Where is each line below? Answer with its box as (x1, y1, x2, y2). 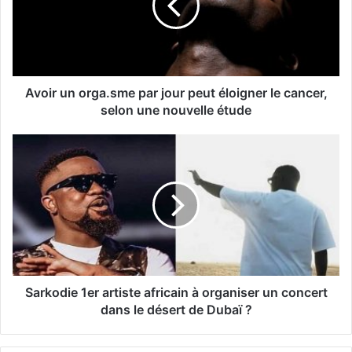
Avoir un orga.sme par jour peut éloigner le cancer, (24, 85, 328, 101)
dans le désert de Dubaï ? (100, 302, 252, 318)
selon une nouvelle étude (101, 102, 251, 119)
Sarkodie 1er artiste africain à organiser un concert (24, 284, 328, 301)
